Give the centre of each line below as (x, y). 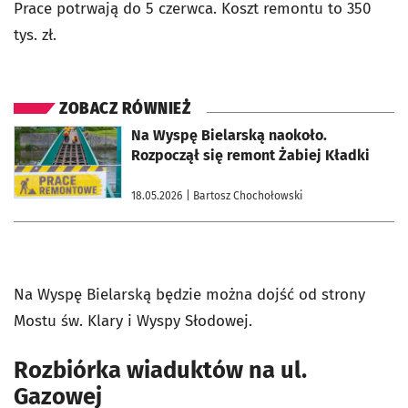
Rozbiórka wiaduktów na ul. (160, 371)
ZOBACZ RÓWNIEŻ (125, 109)
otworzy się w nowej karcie (80, 133)
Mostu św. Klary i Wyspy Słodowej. (133, 321)
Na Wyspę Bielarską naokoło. (229, 136)
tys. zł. (35, 36)
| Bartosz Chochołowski (244, 196)
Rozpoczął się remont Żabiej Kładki (250, 156)
